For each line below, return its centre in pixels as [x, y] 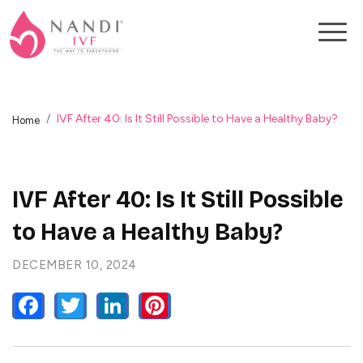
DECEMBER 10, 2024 [75, 265]
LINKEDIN [156, 306]
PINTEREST [203, 306]
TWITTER [112, 306]
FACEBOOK [76, 306]
